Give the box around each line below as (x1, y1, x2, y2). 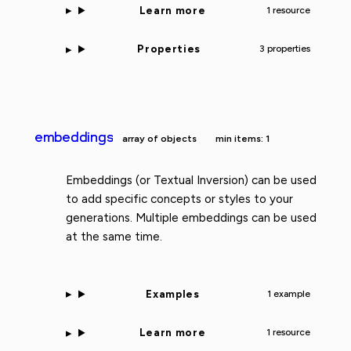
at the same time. (66, 230, 162, 244)
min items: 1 (215, 133, 270, 145)
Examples (146, 287, 200, 300)
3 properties (259, 43, 310, 55)
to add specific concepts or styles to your (66, 192, 293, 207)
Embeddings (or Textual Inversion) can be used (66, 173, 317, 188)
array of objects (122, 133, 197, 145)
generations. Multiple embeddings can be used (66, 211, 317, 226)
